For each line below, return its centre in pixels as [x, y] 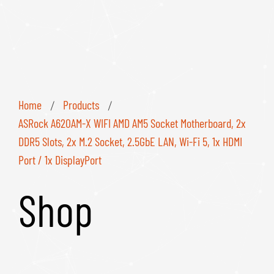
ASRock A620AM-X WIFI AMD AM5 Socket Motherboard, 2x [132, 123]
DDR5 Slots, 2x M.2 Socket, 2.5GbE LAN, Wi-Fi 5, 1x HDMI [130, 142]
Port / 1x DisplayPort [60, 160]
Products [81, 105]
